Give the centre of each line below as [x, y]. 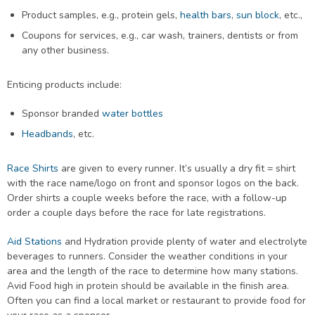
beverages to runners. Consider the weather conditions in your [147, 256]
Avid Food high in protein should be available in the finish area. [148, 286]
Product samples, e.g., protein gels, [101, 15]
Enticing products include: [64, 85]
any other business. [65, 50]
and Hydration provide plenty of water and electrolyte [185, 242]
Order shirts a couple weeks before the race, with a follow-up [147, 198]
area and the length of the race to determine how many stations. [153, 271]
